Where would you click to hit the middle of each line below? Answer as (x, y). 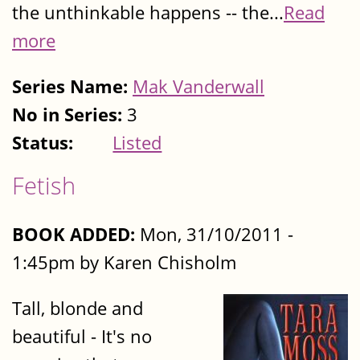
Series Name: (72, 87)
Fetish (44, 186)
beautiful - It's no (82, 336)
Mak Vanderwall (198, 87)
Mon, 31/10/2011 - (214, 234)
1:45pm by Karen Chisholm (124, 262)
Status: (45, 143)
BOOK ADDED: (74, 234)
